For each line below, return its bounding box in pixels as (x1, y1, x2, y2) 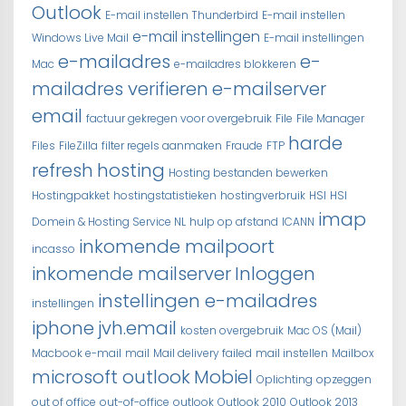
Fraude (226, 138, 263, 153)
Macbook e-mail (32, 345, 121, 361)
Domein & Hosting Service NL (32, 214, 186, 229)
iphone (32, 315, 94, 341)
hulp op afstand (189, 214, 278, 229)
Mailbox (332, 345, 374, 361)
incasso (32, 241, 75, 256)
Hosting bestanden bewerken (169, 165, 328, 180)
